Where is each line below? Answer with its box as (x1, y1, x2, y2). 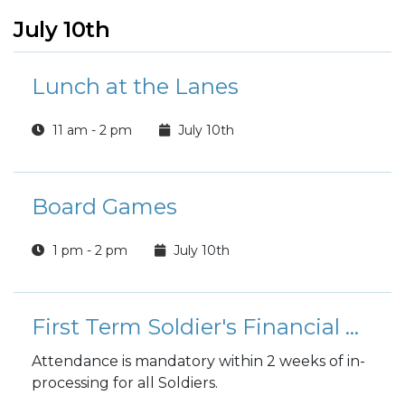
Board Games (32, 193, 177, 220)
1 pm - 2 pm (49, 242, 127, 259)
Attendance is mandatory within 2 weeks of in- (32, 353, 365, 370)
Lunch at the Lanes (32, 73, 239, 99)
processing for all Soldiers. (32, 374, 218, 391)
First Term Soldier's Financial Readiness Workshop (345, 314, 359, 340)
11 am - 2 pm (49, 122, 132, 138)
